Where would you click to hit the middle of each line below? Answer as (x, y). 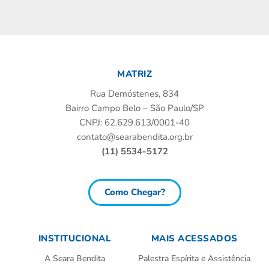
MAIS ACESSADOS (194, 239)
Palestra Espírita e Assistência (194, 259)
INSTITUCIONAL (75, 239)
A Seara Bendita (75, 259)
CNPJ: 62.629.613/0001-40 (134, 122)
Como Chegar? (134, 192)
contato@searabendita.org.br (134, 137)
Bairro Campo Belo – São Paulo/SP (134, 108)
